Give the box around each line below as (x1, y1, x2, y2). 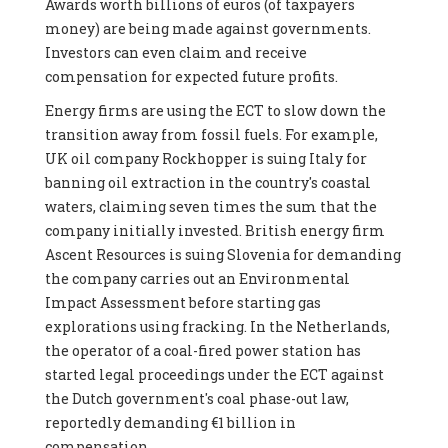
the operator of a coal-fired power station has (44, 341, 361, 361)
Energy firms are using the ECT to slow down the (44, 101, 386, 121)
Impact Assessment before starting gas (44, 293, 321, 313)
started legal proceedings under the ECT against (44, 365, 384, 385)
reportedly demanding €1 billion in (44, 413, 296, 433)
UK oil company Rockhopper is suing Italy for (44, 149, 367, 169)
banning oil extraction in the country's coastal (44, 173, 371, 193)
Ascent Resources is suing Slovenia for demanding (44, 245, 401, 265)
